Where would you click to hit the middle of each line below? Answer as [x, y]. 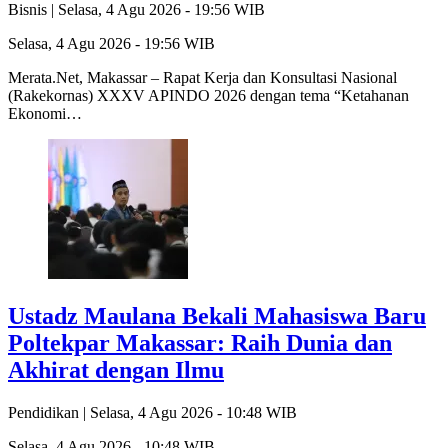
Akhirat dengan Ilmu [116, 369]
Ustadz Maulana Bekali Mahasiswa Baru [217, 315]
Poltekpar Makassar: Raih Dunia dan [200, 342]
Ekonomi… [45, 113]
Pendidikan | [49, 412]
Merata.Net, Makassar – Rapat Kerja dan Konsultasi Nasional [202, 77]
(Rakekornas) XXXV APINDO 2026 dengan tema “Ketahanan [208, 95]
